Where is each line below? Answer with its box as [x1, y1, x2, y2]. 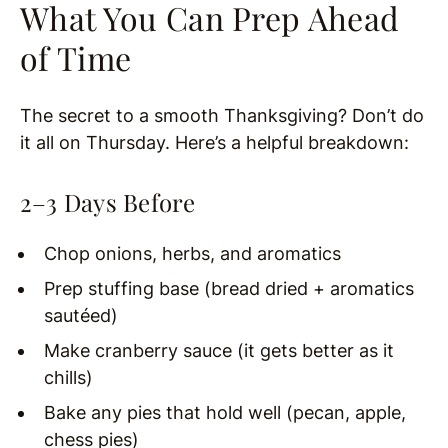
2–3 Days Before [20, 185, 196, 218]
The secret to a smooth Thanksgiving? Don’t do [20, 104, 424, 126]
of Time [20, 35, 132, 79]
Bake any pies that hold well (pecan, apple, [44, 401, 406, 423]
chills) [44, 366, 93, 388]
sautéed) [44, 304, 118, 326]
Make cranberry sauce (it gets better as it [44, 339, 394, 361]
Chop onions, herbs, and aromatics [44, 242, 341, 264]
